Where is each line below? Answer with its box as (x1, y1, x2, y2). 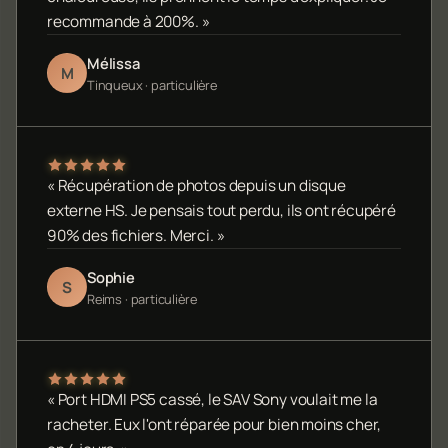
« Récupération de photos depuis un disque (47, 174, 346, 196)
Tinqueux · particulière (87, 75, 217, 94)
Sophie (87, 266, 135, 287)
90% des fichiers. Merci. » (47, 224, 225, 246)
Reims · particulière (87, 289, 197, 308)
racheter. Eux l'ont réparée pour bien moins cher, (47, 413, 382, 435)
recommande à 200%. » (47, 10, 210, 32)
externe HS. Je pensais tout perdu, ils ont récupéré (47, 199, 396, 221)
